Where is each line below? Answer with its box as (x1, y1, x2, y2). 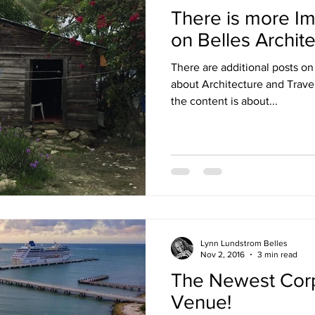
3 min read (257, 250, 297, 259)
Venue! (171, 290, 231, 313)
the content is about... (171, 95, 278, 107)
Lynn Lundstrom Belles (200, 238, 288, 248)
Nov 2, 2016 (200, 250, 245, 259)
